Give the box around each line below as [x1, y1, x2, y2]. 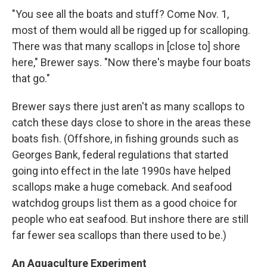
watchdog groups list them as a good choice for [12, 197, 237, 210]
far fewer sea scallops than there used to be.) [12, 229, 226, 242]
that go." [12, 72, 50, 85]
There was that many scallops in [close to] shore [12, 40, 240, 53]
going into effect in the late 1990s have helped [12, 164, 231, 178]
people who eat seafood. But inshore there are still [12, 213, 249, 226]
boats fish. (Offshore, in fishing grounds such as [12, 132, 239, 145]
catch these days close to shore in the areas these [12, 116, 251, 129]
